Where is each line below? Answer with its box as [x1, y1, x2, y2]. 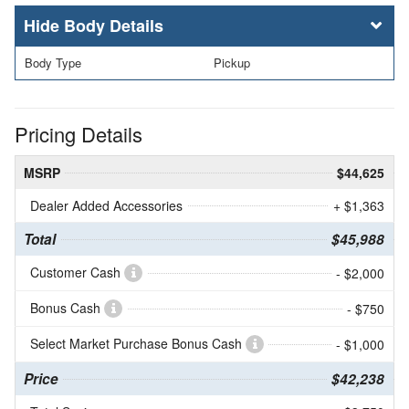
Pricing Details [15, 119, 142, 148]
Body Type [25, 53, 81, 71]
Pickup [214, 53, 250, 71]
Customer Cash [30, 262, 124, 281]
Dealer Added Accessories [30, 195, 183, 215]
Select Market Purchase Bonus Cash [30, 333, 246, 352]
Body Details [64, 13, 163, 37]
